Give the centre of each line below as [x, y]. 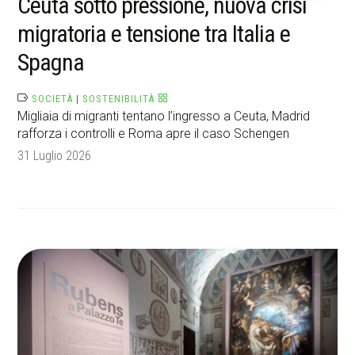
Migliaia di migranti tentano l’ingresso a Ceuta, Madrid [164, 116]
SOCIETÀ [53, 99]
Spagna [51, 63]
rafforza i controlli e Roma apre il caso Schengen [154, 134]
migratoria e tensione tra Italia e [154, 34]
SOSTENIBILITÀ [119, 99]
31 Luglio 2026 [55, 156]
